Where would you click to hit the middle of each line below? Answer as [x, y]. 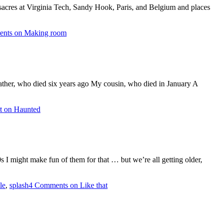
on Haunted [21, 109]
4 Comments [48, 185]
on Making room [39, 33]
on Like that [88, 185]
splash [19, 185]
